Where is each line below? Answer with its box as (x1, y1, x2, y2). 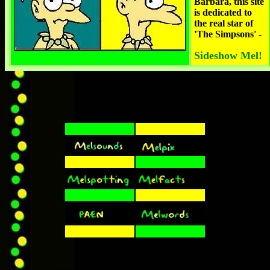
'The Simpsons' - (194, 29, 262, 39)
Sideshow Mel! (194, 49, 262, 61)
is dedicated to (194, 7, 252, 17)
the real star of (194, 18, 253, 28)
